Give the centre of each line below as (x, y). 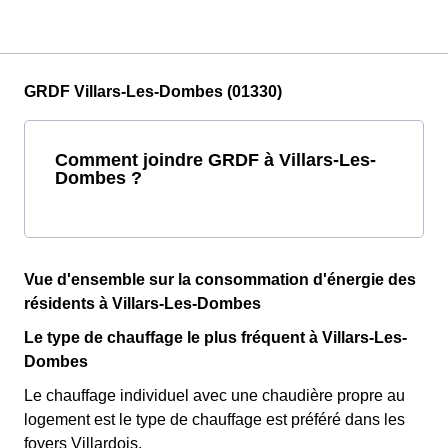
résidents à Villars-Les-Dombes (142, 303)
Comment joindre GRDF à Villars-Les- (215, 159)
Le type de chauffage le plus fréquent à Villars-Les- (215, 337)
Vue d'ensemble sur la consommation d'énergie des (220, 279)
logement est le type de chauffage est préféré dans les (214, 419)
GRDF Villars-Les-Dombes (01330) (153, 91)
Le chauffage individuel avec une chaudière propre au (214, 395)
